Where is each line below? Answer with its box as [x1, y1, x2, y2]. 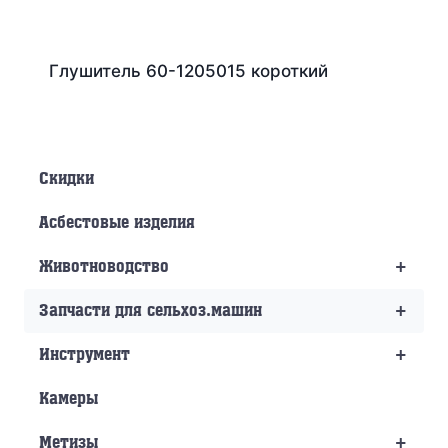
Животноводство [39, 259, 169, 276]
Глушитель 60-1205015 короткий [48, 61, 328, 82]
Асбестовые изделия [39, 215, 195, 232]
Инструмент [39, 347, 130, 364]
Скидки [39, 171, 94, 188]
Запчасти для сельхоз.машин [39, 303, 262, 320]
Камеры [39, 391, 98, 408]
